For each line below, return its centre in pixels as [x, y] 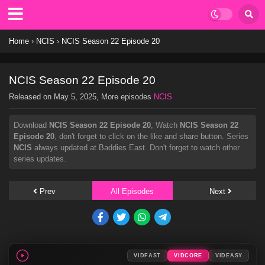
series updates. [40, 159]
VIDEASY [229, 256]
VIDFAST [148, 256]
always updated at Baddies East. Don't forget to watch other [136, 148]
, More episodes [125, 97]
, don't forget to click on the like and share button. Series [151, 136]
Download [31, 125]
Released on [31, 97]
